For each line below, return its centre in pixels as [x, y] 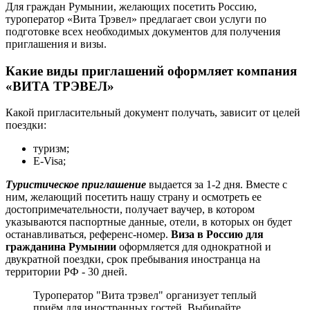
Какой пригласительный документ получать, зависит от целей [153, 113]
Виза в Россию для [217, 235]
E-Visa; [49, 161]
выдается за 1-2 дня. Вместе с [217, 185]
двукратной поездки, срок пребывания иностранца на [133, 259]
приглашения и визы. [57, 44]
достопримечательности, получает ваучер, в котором [130, 210]
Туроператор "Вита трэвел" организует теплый [145, 295]
